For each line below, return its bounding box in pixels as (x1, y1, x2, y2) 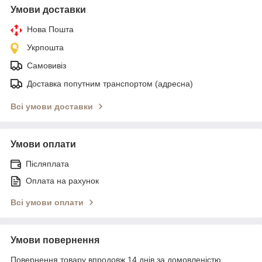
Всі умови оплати (11, 197, 84, 207)
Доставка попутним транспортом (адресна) (27, 78, 193, 88)
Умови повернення (11, 235, 99, 245)
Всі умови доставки (11, 101, 93, 111)
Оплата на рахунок (26, 175, 99, 185)
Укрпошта (27, 42, 64, 52)
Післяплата (26, 158, 69, 168)
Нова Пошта (27, 24, 74, 34)
